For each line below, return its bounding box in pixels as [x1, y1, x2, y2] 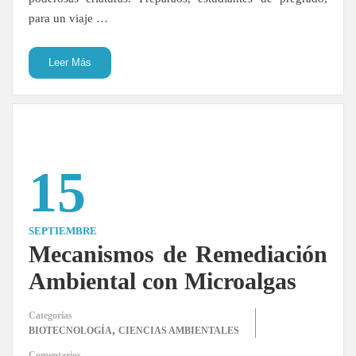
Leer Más [48, 56, 91, 68]
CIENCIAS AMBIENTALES [118, 325, 239, 336]
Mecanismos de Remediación [29, 241, 327, 267]
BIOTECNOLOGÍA [29, 325, 112, 336]
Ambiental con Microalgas [29, 268, 296, 294]
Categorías [29, 310, 72, 321]
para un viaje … [29, 12, 108, 25]
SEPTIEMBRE [29, 225, 97, 237]
